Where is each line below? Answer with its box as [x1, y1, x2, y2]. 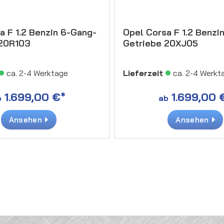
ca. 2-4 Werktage [6, 67, 68, 78]
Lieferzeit [123, 67, 163, 78]
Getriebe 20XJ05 [123, 37, 198, 49]
